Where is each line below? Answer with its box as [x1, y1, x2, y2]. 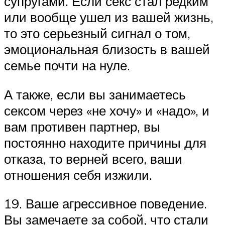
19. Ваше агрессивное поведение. [4, 195, 207, 212]
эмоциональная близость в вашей [4, 41, 210, 57]
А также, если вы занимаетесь [4, 86, 186, 102]
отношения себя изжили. [4, 166, 152, 183]
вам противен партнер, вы [4, 118, 160, 135]
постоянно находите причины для [4, 134, 206, 151]
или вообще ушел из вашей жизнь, [4, 9, 213, 25]
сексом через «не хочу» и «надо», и [4, 102, 209, 119]
